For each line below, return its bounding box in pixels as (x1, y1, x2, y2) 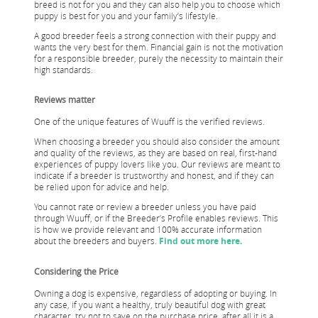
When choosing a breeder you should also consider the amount (34, 135, 280, 147)
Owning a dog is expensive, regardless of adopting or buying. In (34, 287, 277, 299)
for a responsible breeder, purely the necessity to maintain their (34, 52, 283, 64)
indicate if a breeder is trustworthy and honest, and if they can (34, 169, 274, 181)
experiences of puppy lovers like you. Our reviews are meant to (34, 158, 280, 170)
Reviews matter (34, 93, 95, 105)
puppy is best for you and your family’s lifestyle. (34, 9, 218, 21)
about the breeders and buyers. (34, 234, 159, 246)
